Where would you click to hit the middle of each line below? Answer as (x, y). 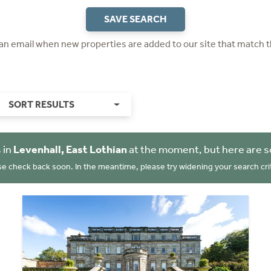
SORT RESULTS (41, 104)
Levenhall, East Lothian (70, 149)
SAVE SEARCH (135, 19)
